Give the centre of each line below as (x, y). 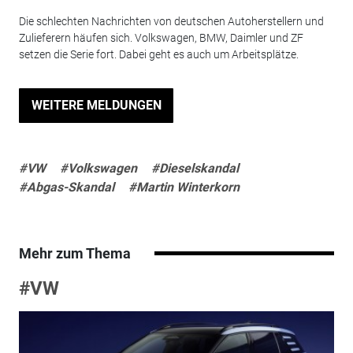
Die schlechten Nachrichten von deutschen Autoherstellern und (171, 21)
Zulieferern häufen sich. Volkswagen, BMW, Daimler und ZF (161, 37)
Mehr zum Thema (74, 253)
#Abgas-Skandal (66, 187)
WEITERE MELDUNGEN (96, 105)
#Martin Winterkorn (184, 187)
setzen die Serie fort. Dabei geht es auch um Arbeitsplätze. (158, 54)
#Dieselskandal (195, 168)
